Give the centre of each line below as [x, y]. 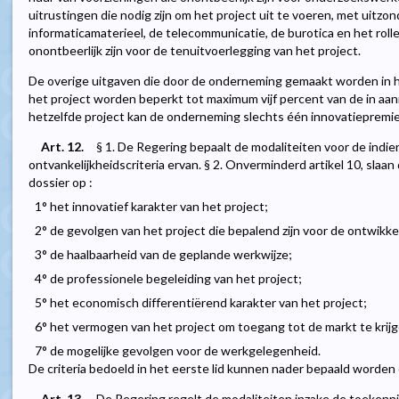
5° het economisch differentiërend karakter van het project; [201, 303]
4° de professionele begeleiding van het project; [168, 279]
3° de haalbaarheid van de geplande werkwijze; [163, 255]
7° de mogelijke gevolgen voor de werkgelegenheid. [178, 351]
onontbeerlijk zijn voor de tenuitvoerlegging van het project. [195, 51]
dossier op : [61, 183]
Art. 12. [62, 147]
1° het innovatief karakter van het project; [151, 207]
